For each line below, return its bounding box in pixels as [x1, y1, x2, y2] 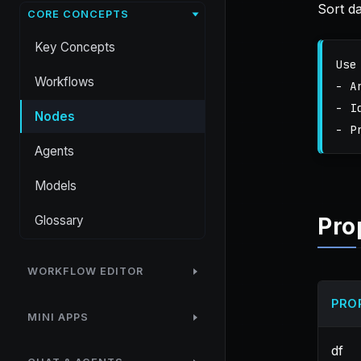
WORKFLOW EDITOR [27, 265, 143, 278]
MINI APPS [27, 310, 89, 323]
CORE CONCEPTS [27, 7, 129, 20]
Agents [35, 143, 74, 159]
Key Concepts [35, 39, 115, 55]
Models [35, 177, 77, 193]
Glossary [35, 212, 84, 228]
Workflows [35, 73, 94, 89]
